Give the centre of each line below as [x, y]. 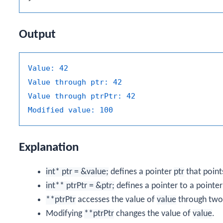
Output [37, 35]
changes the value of [153, 214]
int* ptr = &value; [77, 172]
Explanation [49, 147]
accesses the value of [116, 200]
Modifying [65, 214]
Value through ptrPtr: [75, 96]
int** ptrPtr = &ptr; [80, 186]
